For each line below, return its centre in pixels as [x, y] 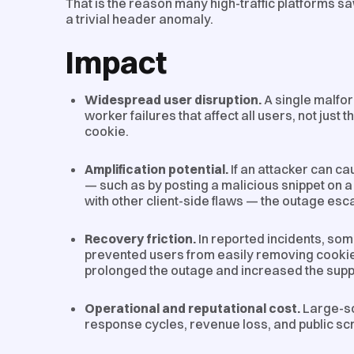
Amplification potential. [156, 169]
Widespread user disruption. [173, 99]
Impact [116, 62]
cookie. [107, 131]
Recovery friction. [140, 238]
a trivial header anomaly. [139, 19]
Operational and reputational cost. [192, 308]
